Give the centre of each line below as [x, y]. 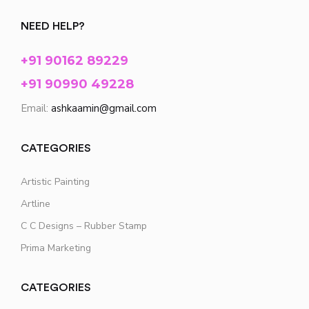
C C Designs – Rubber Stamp [84, 226]
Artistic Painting [55, 182]
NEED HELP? [53, 26]
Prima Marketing [56, 248]
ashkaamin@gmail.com [104, 108]
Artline [36, 204]
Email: [36, 108]
